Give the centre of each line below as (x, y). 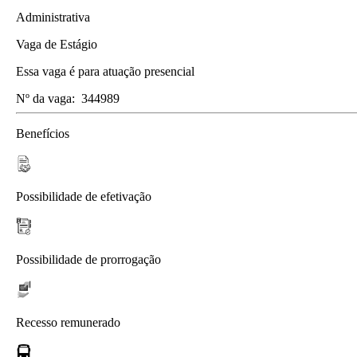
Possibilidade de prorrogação (88, 259)
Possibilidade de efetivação (84, 196)
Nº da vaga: (45, 98)
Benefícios (43, 133)
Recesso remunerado (68, 322)
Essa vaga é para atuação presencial (105, 71)
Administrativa (53, 17)
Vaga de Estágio (57, 44)
